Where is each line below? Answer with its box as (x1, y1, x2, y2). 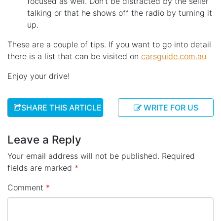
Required (162, 151, 195, 161)
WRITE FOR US (141, 103, 198, 113)
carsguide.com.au (141, 51, 206, 62)
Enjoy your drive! (7, 71, 70, 81)
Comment (7, 183, 46, 193)
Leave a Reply (7, 133, 81, 147)
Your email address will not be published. (7, 151, 159, 161)
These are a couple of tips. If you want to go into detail (7, 39, 211, 50)
